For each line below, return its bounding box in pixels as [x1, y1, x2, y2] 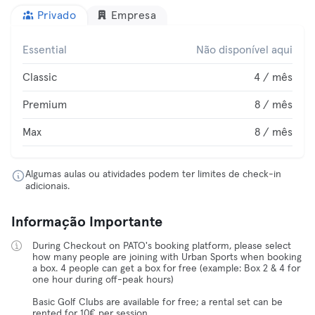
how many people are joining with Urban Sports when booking [32, 252, 302, 262]
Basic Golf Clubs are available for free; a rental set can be [32, 297, 283, 307]
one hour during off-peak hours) [32, 275, 174, 285]
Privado [37, 10, 76, 21]
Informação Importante [11, 215, 162, 229]
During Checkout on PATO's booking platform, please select [32, 241, 291, 251]
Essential [22, 44, 67, 56]
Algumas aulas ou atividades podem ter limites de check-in [25, 169, 281, 179]
